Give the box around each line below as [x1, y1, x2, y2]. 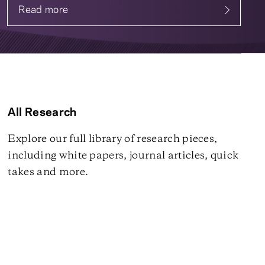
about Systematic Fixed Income [18, 11, 164, 22]
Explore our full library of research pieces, [8, 134, 218, 144]
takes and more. [8, 167, 89, 177]
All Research [8, 107, 77, 119]
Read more [18, 5, 69, 15]
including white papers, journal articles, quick [8, 150, 239, 161]
